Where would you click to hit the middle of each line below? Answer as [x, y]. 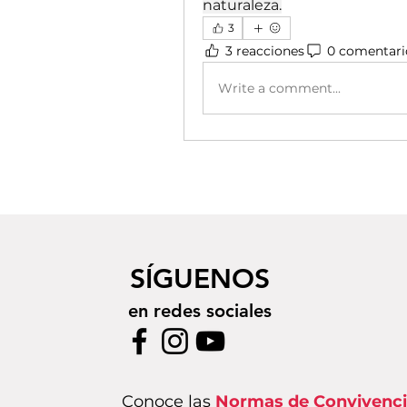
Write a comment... [279, 88]
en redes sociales [199, 311]
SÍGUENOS [199, 279]
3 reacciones [265, 50]
